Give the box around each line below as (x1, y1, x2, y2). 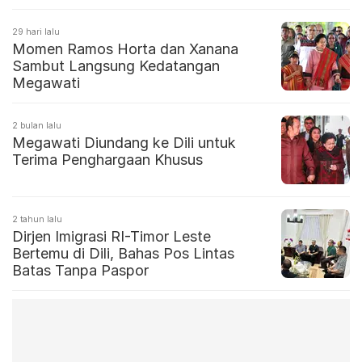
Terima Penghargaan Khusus (12, 151, 203, 169)
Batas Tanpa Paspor (12, 262, 149, 280)
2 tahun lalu (12, 214, 62, 225)
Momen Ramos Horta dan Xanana (12, 40, 238, 58)
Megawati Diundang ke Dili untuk (12, 134, 236, 152)
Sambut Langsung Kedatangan (12, 57, 220, 75)
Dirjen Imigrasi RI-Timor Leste (12, 228, 212, 246)
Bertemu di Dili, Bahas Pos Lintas (12, 245, 234, 263)
